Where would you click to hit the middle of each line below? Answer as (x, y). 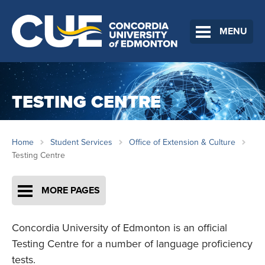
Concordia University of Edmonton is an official (119, 228)
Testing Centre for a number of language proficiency (132, 244)
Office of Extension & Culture (182, 143)
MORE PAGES (71, 191)
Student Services (81, 143)
